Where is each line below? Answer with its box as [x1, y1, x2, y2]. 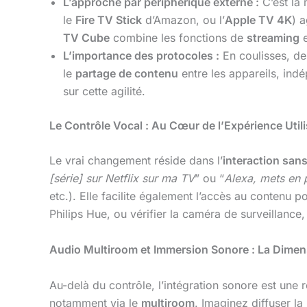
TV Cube [63, 30, 110, 45]
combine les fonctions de [110, 30, 247, 45]
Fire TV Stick [75, 12, 142, 27]
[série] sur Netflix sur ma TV [49, 171, 195, 186]
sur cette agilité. [63, 84, 145, 98]
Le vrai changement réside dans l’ [49, 153, 223, 168]
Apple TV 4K [225, 12, 292, 27]
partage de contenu [75, 66, 178, 80]
